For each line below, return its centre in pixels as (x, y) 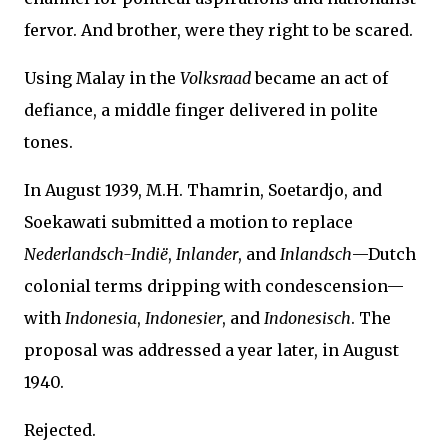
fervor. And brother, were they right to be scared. (218, 30)
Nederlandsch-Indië (96, 254)
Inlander (207, 254)
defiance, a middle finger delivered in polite (201, 110)
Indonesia (101, 318)
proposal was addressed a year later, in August (211, 350)
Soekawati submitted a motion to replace (188, 222)
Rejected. (60, 430)
